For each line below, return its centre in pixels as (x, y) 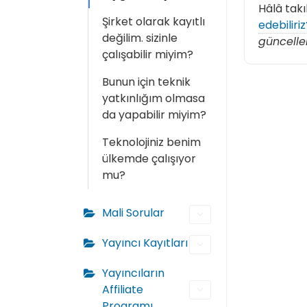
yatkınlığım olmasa (153, 98)
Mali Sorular (133, 213)
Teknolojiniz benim (151, 142)
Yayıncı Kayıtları (145, 243)
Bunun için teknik (146, 82)
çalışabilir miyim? (148, 54)
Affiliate (123, 290)
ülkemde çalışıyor (149, 159)
